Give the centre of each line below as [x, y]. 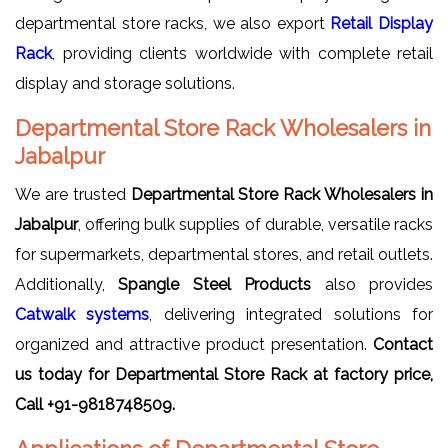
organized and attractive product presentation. [194, 344]
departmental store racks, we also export [173, 23]
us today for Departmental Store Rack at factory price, [224, 374]
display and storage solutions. [125, 83]
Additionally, [67, 284]
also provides [372, 284]
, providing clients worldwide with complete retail [242, 53]
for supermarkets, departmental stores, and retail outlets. [224, 254]
